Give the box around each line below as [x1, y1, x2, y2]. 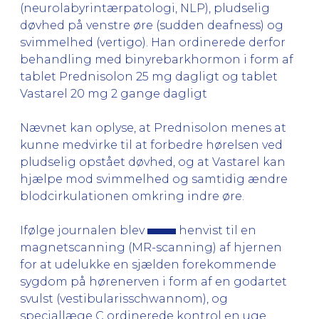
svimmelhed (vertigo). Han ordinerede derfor [20, 35, 286, 49]
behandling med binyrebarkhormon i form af [20, 52, 293, 66]
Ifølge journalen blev [20, 223, 147, 237]
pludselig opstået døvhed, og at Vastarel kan [20, 155, 286, 169]
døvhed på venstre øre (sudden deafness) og [20, 18, 283, 32]
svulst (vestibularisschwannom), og [20, 291, 228, 305]
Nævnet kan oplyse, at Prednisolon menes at [20, 120, 286, 135]
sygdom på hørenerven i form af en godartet [20, 274, 287, 288]
